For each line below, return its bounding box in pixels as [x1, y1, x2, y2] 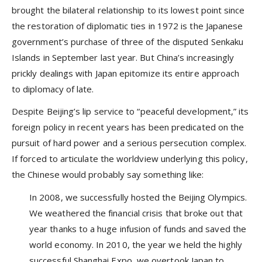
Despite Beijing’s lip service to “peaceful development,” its [12, 105, 249, 118]
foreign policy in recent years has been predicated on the [12, 121, 244, 133]
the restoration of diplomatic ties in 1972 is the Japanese [12, 20, 243, 32]
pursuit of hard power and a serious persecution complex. [12, 137, 247, 149]
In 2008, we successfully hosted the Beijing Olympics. [29, 191, 247, 203]
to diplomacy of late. [12, 83, 94, 95]
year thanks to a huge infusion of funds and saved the [29, 222, 246, 235]
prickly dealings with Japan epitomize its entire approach [12, 67, 240, 79]
